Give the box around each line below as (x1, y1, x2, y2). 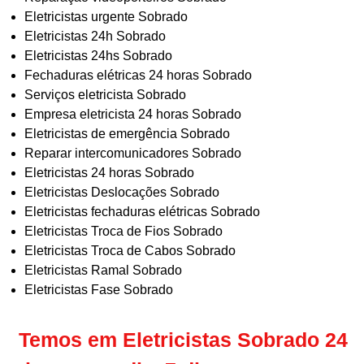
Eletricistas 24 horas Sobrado (24, 166, 194, 180)
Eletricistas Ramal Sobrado (24, 263, 182, 278)
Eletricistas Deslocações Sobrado (24, 185, 219, 200)
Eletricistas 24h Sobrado (24, 29, 166, 44)
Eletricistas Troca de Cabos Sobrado (24, 244, 236, 258)
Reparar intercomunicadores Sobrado (24, 146, 241, 161)
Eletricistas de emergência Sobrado (24, 127, 230, 141)
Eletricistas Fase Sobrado (24, 283, 173, 297)
